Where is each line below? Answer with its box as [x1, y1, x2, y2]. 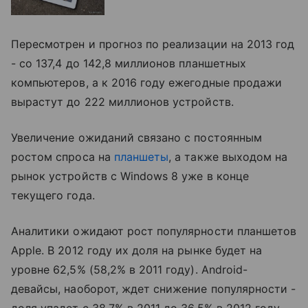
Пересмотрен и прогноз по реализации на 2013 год [11, 36, 295, 51]
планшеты [113, 149, 169, 164]
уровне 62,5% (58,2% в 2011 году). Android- [11, 262, 248, 276]
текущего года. [11, 188, 95, 202]
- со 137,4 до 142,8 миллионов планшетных [11, 56, 246, 70]
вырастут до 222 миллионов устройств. [11, 94, 234, 109]
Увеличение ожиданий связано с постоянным [11, 130, 262, 144]
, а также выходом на [168, 149, 288, 164]
